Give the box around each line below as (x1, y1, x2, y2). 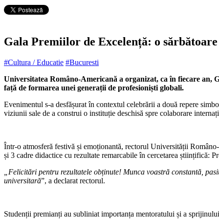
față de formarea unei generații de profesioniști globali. (4, 83, 184, 92)
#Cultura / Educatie (4, 58, 64, 66)
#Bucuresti (66, 58, 99, 66)
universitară (4, 176, 41, 185)
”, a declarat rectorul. (41, 176, 105, 185)
